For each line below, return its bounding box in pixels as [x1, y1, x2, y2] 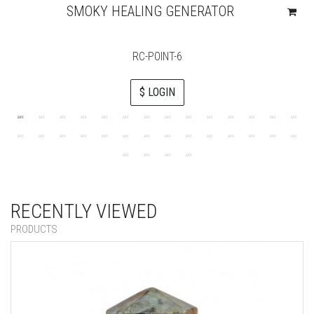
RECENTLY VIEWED [11, 200, 157, 224]
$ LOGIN [139, 86, 175, 100]
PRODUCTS [11, 223, 57, 236]
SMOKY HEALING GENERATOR [66, 3, 234, 20]
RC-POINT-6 [132, 50, 182, 64]
